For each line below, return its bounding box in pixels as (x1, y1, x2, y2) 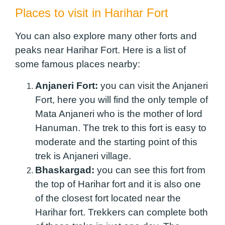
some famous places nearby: (15, 59, 143, 70)
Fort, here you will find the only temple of (35, 94, 208, 105)
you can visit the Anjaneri (98, 80, 208, 91)
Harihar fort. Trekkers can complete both (35, 206, 208, 217)
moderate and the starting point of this (35, 136, 197, 147)
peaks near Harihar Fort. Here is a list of (15, 45, 186, 56)
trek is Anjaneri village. (35, 150, 134, 161)
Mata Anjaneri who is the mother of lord (35, 108, 202, 119)
